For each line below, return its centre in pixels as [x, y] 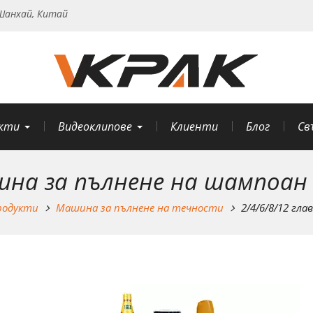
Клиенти [194, 126]
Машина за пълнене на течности [140, 207]
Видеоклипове [95, 126]
